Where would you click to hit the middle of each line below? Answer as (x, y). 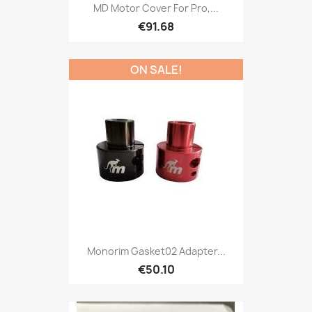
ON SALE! (156, 69)
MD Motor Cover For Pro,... (156, 8)
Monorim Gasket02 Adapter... (156, 251)
